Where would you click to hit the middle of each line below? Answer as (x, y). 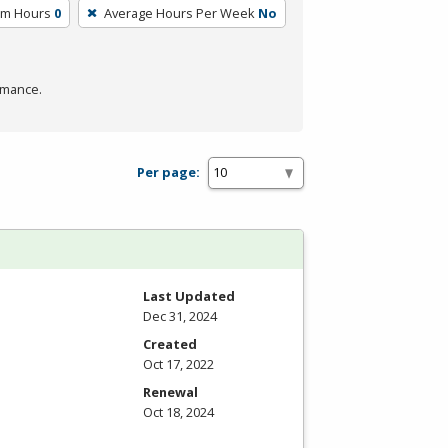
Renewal (170, 391)
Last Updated (189, 295)
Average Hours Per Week (180, 12)
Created (170, 343)
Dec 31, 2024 (180, 315)
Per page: (168, 172)
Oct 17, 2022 (178, 363)
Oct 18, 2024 (178, 411)
